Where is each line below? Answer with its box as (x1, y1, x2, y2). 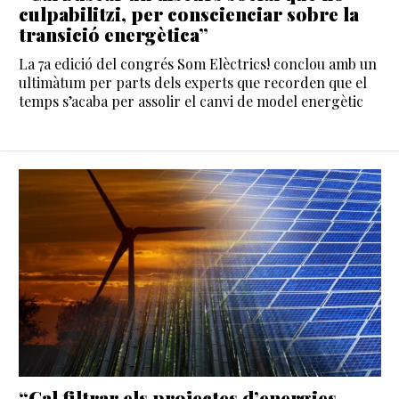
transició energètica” (19, 21, 208, 47)
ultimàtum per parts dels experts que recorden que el (19, 73, 367, 93)
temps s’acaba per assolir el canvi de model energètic (19, 92, 363, 111)
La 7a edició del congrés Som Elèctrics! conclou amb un (19, 54, 377, 74)
